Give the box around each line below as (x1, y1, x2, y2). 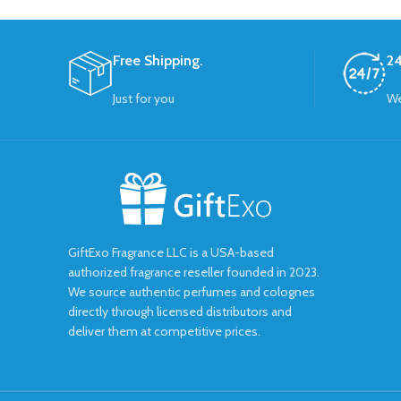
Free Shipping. (113, 52, 203, 70)
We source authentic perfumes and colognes (68, 284, 315, 301)
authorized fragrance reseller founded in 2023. (68, 264, 320, 281)
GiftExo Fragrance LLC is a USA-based (68, 244, 274, 261)
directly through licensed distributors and (68, 303, 292, 320)
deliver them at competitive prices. (68, 323, 260, 340)
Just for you (113, 90, 175, 107)
